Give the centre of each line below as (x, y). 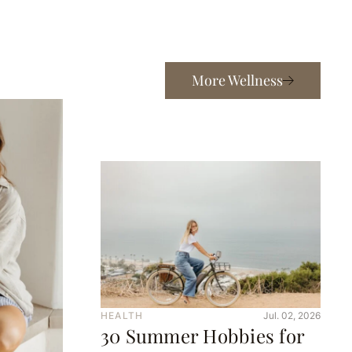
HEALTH (122, 316)
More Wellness (237, 80)
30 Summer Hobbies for (203, 336)
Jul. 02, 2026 (292, 316)
